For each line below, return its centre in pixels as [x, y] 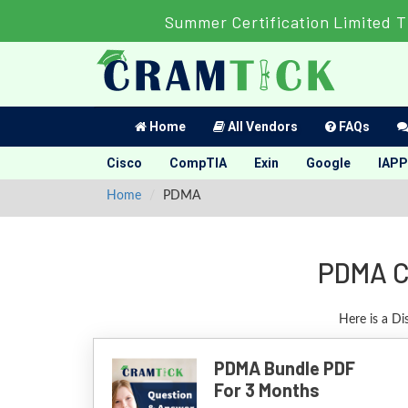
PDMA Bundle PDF [284, 368]
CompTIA [198, 163]
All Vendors [261, 127]
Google [328, 163]
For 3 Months [266, 390]
